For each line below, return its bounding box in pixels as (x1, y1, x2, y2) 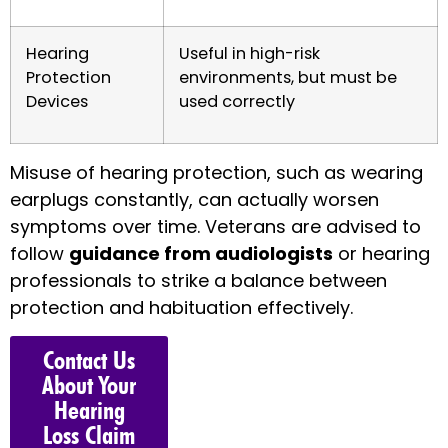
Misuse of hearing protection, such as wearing (10, 160, 423, 186)
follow (10, 241, 69, 267)
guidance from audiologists (69, 241, 333, 267)
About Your (42, 369, 137, 400)
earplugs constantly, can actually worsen (10, 187, 379, 213)
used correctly (179, 90, 295, 114)
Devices (26, 90, 88, 114)
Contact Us (43, 344, 136, 375)
